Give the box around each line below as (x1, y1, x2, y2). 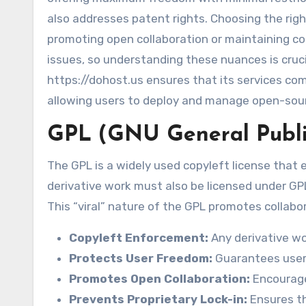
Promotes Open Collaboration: (69, 272, 250, 286)
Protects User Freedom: (69, 251, 212, 266)
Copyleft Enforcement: (69, 231, 208, 245)
